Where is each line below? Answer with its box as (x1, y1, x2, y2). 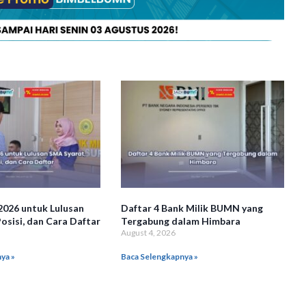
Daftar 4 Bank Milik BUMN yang (121, 202, 264, 214)
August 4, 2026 (121, 227, 176, 238)
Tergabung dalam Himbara (121, 215, 241, 227)
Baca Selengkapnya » (121, 251, 199, 262)
